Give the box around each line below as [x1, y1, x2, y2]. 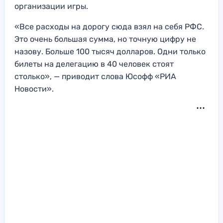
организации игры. [14, 1, 90, 11]
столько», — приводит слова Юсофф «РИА [14, 72, 176, 82]
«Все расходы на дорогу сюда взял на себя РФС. [14, 22, 204, 32]
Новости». [14, 84, 56, 94]
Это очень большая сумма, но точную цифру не [14, 34, 196, 44]
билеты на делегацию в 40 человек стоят [14, 59, 174, 69]
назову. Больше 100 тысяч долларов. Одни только [14, 47, 206, 57]
